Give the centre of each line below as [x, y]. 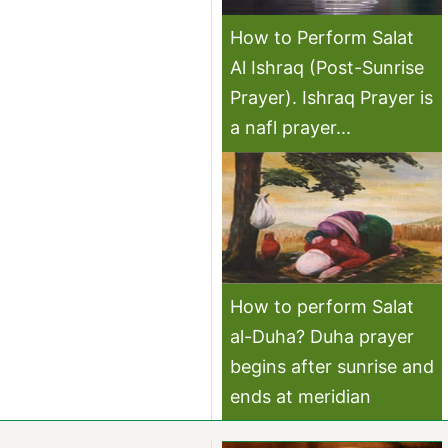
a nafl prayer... [291, 127]
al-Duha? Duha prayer [322, 336]
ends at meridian [301, 396]
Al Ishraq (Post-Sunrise [327, 67]
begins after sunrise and [332, 366]
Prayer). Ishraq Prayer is [332, 97]
